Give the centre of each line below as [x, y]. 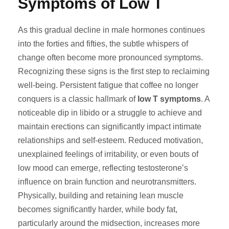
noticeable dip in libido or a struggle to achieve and [110, 113]
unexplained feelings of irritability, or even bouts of [108, 154]
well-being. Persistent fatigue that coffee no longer [108, 85]
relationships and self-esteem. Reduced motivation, [110, 140]
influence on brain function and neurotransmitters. [107, 182]
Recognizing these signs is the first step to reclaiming [114, 71]
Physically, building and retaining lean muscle [101, 196]
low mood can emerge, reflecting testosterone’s [103, 168]
